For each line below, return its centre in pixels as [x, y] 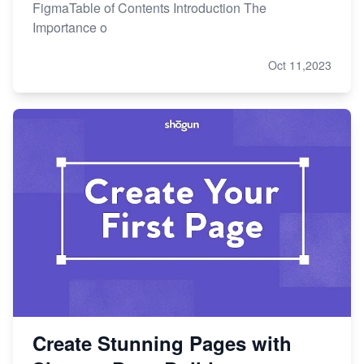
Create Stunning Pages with [162, 342]
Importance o [70, 27]
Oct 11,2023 [300, 65]
